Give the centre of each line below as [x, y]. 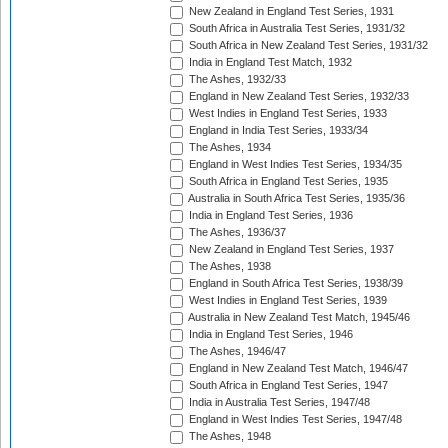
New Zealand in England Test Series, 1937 [290, 249]
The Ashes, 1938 [228, 266]
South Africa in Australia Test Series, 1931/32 [295, 28]
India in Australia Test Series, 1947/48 [278, 402]
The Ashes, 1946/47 [236, 351]
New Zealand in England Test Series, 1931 [290, 11]
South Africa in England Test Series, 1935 [287, 181]
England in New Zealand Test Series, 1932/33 [297, 96]
